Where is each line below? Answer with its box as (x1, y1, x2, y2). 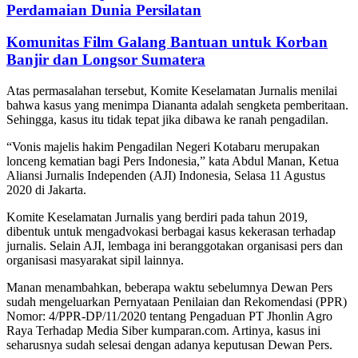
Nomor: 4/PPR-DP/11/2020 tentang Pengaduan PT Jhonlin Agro (6, 308, 332, 323)
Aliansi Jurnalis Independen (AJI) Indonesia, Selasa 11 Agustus (6, 168, 325, 182)
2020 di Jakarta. (6, 182, 86, 197)
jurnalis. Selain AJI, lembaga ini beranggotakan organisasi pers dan (6, 238, 343, 253)
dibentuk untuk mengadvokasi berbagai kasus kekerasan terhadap (6, 224, 336, 238)
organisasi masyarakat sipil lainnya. (6, 253, 184, 267)
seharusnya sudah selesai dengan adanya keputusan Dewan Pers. (6, 337, 332, 352)
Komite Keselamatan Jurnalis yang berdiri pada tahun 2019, (6, 209, 308, 224)
